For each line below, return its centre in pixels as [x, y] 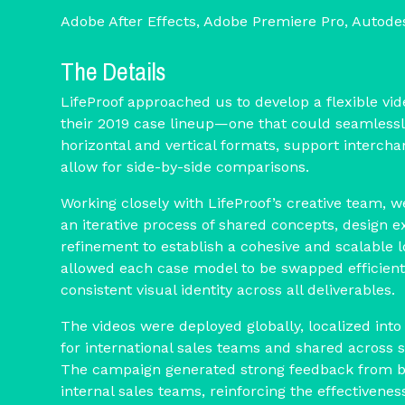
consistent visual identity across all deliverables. [228, 290]
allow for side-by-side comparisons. [185, 167]
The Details [114, 72]
